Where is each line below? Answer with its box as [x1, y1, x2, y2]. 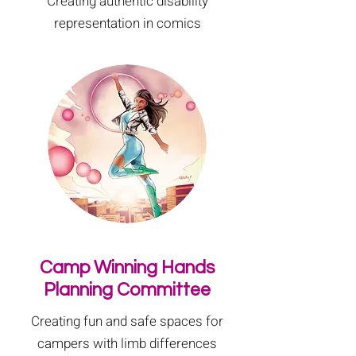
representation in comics [53, 14, 201, 33]
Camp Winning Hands [40, 258, 215, 277]
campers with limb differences [37, 334, 217, 354]
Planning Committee [44, 281, 211, 300]
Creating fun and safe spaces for [31, 311, 223, 331]
